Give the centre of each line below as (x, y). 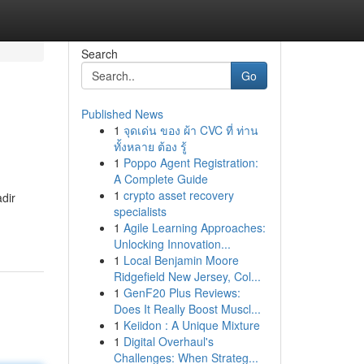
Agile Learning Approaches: (194, 227)
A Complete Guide (160, 179)
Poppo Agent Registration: (191, 162)
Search (99, 54)
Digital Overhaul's (168, 341)
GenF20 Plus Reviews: (182, 292)
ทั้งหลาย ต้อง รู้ (150, 146)
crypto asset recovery (178, 195)
